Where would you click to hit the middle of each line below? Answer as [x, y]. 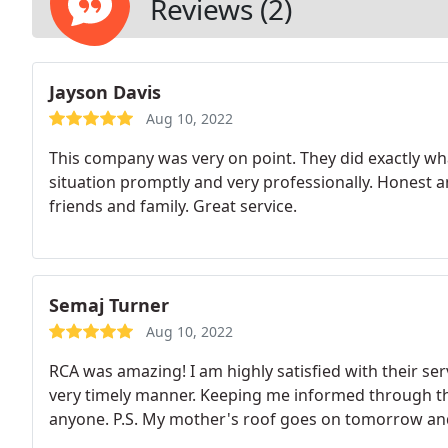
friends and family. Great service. [173, 206]
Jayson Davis [105, 92]
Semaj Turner [109, 305]
